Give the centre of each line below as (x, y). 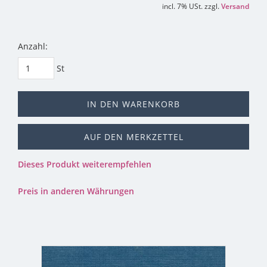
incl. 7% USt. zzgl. (192, 7)
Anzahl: (33, 46)
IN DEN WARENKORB (133, 104)
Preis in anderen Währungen (76, 191)
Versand (235, 7)
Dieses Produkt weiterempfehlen (85, 164)
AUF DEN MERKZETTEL (133, 137)
